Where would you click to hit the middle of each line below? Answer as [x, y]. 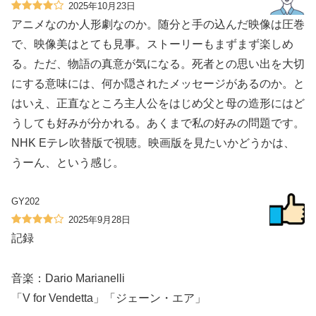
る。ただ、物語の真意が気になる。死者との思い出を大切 [158, 64]
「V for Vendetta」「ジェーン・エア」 [109, 298]
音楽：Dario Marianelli [68, 278]
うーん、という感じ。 [68, 163]
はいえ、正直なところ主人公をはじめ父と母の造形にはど [158, 104]
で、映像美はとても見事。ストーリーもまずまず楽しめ [152, 44]
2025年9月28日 [99, 219]
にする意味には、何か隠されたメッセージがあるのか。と [158, 84]
